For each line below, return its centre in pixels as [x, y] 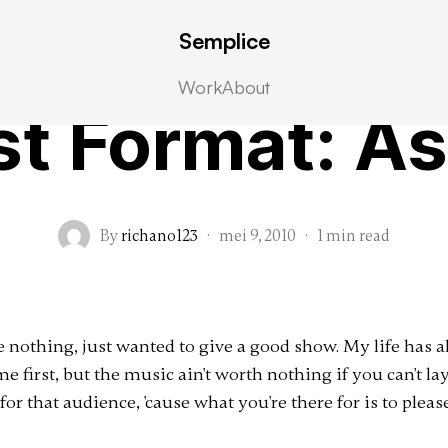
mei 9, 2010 [257, 236]
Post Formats [224, 68]
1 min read [353, 236]
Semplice [224, 40]
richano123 [159, 236]
